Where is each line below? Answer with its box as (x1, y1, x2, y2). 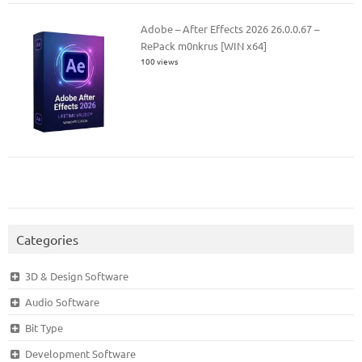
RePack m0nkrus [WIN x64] (141, 38, 267, 53)
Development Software (24, 346, 136, 360)
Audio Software (24, 294, 99, 309)
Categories (16, 230, 78, 247)
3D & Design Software (24, 268, 128, 283)
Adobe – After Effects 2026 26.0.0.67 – (141, 21, 320, 36)
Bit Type (24, 320, 63, 335)
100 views (141, 54, 179, 67)
